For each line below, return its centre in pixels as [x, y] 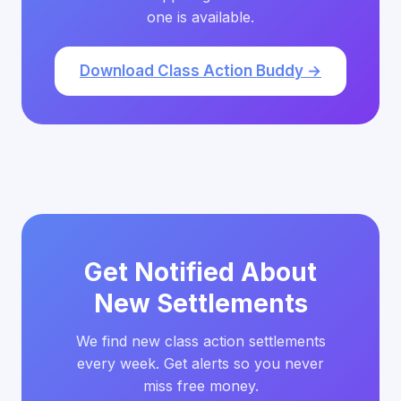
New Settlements [200, 303]
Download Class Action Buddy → [200, 71]
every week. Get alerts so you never [200, 363]
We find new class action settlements [200, 341]
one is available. [200, 17]
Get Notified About [200, 272]
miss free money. [200, 386]
